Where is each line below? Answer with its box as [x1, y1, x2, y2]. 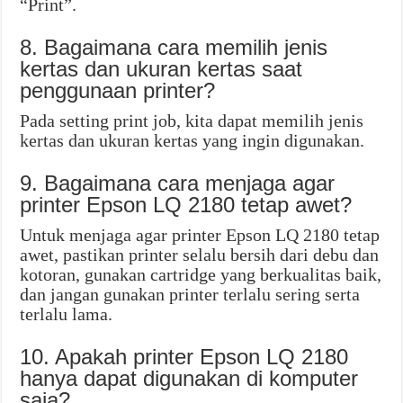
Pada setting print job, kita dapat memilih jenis [20, 111, 364, 131]
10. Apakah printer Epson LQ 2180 [20, 345, 349, 370]
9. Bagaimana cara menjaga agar [20, 171, 336, 196]
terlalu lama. [20, 304, 113, 325]
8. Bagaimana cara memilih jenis [20, 35, 328, 60]
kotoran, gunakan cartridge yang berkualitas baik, [20, 264, 382, 285]
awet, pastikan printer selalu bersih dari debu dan [20, 245, 380, 265]
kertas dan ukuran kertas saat [20, 57, 303, 82]
